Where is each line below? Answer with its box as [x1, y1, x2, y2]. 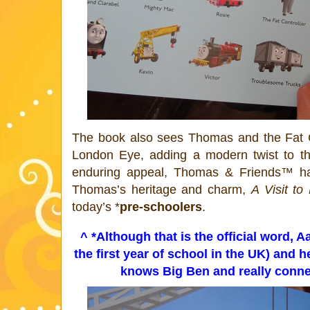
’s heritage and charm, [117, 182, 251, 197]
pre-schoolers [120, 199, 202, 214]
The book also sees [72, 130, 189, 145]
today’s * [72, 199, 120, 214]
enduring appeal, [72, 165, 174, 179]
